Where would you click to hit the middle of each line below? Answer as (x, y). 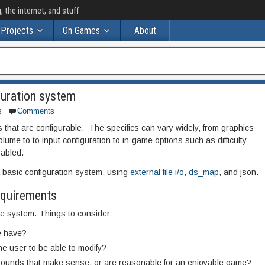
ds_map (204, 172)
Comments (36, 111)
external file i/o (157, 172)
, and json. (239, 172)
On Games (81, 30)
